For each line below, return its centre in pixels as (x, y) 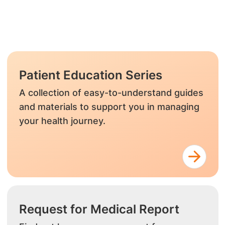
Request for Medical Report (99, 209)
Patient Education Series (90, 75)
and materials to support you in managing (109, 107)
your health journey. (62, 121)
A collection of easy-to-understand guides (111, 93)
